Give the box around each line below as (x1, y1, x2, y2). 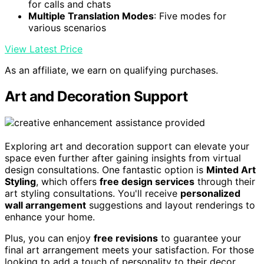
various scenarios (28, 22, 106, 34)
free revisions (94, 232, 158, 245)
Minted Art (206, 164, 256, 176)
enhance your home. (5, 211, 95, 223)
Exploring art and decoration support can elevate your (5, 140, 249, 153)
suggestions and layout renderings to (86, 199, 255, 212)
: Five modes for (154, 10, 226, 22)
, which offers (36, 176, 100, 188)
